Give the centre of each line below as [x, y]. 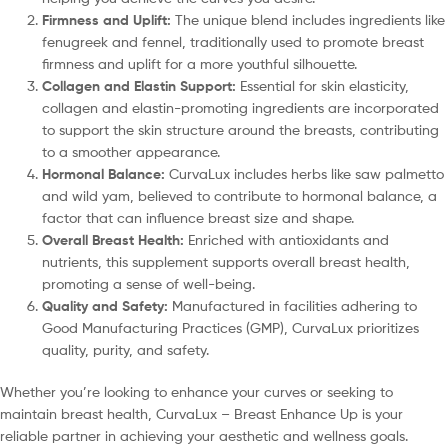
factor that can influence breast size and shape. [198, 218]
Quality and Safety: [105, 306]
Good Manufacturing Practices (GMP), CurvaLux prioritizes [230, 328]
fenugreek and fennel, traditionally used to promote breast [233, 42]
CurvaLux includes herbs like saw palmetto [304, 174]
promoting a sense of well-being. [148, 284]
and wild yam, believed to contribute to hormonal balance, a [239, 196]
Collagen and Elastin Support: [139, 86]
